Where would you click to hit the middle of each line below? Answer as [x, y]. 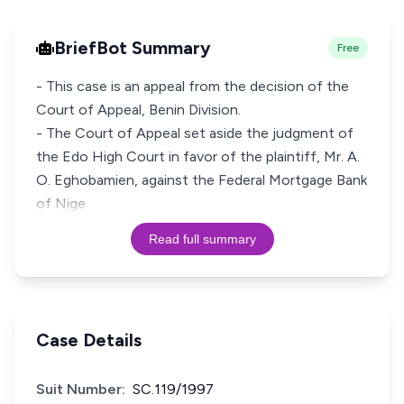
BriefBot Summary [133, 48]
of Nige [61, 203]
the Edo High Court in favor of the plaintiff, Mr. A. [198, 156]
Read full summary [202, 239]
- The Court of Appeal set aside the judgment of [195, 133]
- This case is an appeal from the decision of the [193, 86]
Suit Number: [81, 389]
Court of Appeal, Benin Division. [138, 110]
